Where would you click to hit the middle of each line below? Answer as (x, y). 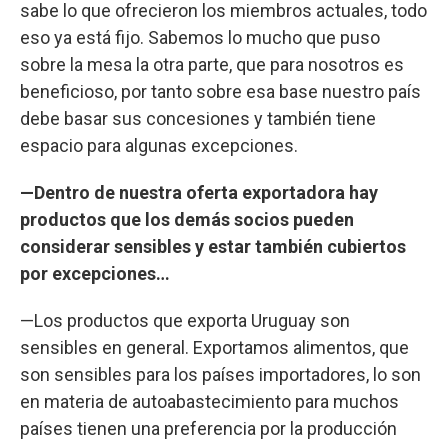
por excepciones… (95, 273)
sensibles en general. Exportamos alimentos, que (214, 347)
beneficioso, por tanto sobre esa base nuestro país (220, 91)
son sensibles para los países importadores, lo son (220, 374)
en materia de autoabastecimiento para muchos (209, 401)
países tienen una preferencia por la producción (208, 428)
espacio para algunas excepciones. (159, 145)
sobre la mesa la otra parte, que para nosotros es (212, 64)
